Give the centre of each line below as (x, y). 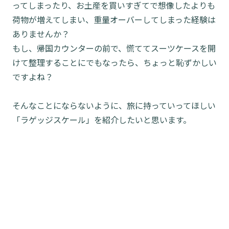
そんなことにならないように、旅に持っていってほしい (114, 106)
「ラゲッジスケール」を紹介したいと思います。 (102, 120)
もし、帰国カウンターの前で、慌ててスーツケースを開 (114, 48)
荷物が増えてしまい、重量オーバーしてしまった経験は (114, 20)
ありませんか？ (41, 34)
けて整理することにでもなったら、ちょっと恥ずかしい (114, 63)
